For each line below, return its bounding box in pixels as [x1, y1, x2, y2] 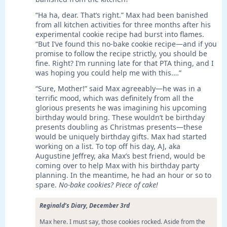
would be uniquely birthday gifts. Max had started [35, 132, 207, 142]
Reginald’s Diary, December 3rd [40, 201, 130, 210]
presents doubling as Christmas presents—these [35, 122, 202, 132]
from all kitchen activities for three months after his [35, 20, 211, 30]
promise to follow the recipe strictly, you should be [35, 49, 207, 59]
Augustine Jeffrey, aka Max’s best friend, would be [35, 151, 205, 161]
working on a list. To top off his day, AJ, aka [35, 141, 180, 152]
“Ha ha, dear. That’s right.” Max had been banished [35, 10, 208, 20]
